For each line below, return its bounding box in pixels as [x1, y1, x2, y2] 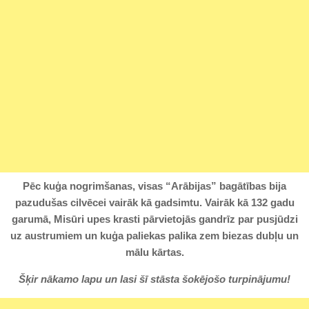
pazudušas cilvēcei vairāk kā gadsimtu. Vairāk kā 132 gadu [14, 196, 295, 208]
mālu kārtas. [125, 246, 184, 258]
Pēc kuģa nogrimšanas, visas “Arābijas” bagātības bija [23, 179, 286, 192]
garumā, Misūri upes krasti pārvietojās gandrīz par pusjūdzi [11, 212, 298, 225]
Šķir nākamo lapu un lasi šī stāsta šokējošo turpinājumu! [19, 272, 290, 285]
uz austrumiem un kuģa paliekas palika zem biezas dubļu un [10, 229, 299, 241]
